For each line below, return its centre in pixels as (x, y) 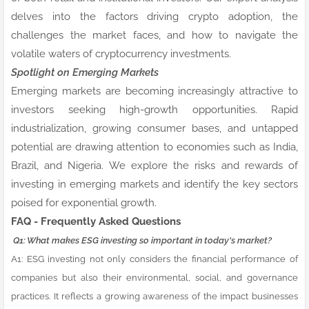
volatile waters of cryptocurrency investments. (121, 53)
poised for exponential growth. (84, 202)
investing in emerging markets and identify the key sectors (154, 184)
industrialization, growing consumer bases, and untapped (154, 128)
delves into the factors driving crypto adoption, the (154, 16)
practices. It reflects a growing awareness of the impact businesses (154, 296)
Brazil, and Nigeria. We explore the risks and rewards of (154, 165)
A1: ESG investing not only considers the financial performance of (154, 258)
